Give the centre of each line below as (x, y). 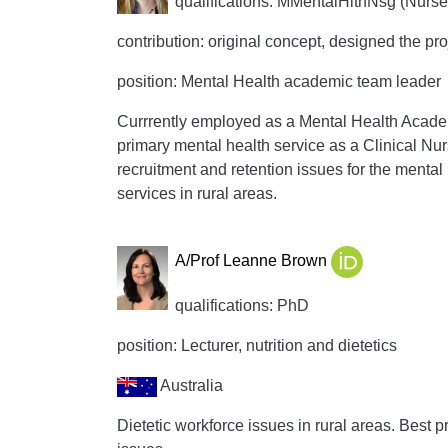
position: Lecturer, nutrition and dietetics (257, 345)
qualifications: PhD (241, 305)
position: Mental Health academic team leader (279, 81)
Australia (190, 385)
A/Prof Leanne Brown (252, 261)
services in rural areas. (197, 193)
